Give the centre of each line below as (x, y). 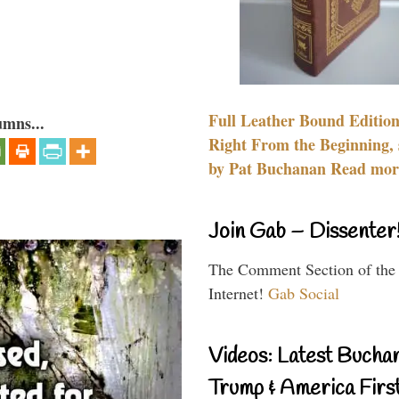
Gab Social (304, 293)
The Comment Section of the (302, 269)
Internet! (238, 293)
